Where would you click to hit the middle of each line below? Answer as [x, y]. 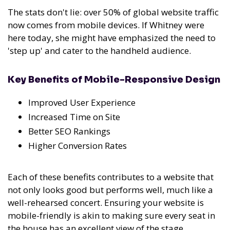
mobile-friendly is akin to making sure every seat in [111, 216]
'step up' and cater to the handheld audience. [99, 51]
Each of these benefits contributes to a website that [111, 177]
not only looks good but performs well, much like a [110, 190]
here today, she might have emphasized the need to [112, 38]
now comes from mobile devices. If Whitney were [106, 25]
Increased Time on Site [74, 117]
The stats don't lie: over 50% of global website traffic [113, 12]
